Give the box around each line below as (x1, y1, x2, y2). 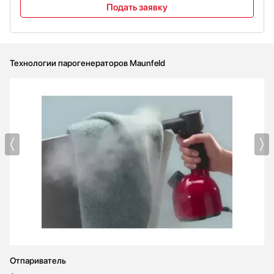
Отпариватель (10, 255, 66, 265)
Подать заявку (106, 2, 168, 13)
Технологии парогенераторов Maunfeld (10, 58, 165, 68)
